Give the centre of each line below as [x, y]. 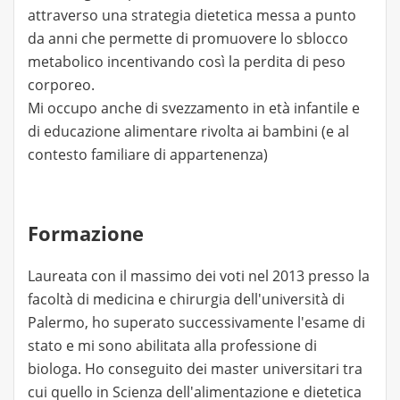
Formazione [86, 233]
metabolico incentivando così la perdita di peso [187, 62]
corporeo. [61, 85]
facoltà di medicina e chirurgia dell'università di [186, 299]
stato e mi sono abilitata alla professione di [172, 346]
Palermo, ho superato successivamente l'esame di [196, 322]
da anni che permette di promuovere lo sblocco [188, 38]
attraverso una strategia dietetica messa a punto [192, 15]
